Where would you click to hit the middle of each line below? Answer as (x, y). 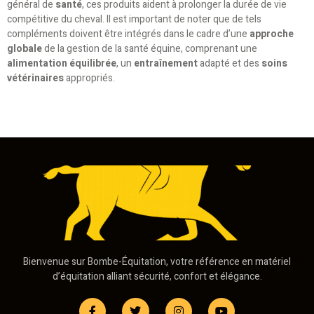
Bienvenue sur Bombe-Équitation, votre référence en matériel (157, 262)
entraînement (166, 63)
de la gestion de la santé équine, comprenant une (150, 48)
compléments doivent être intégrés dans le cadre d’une (128, 34)
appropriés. (89, 78)
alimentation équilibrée (62, 63)
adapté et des (230, 63)
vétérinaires (35, 78)
